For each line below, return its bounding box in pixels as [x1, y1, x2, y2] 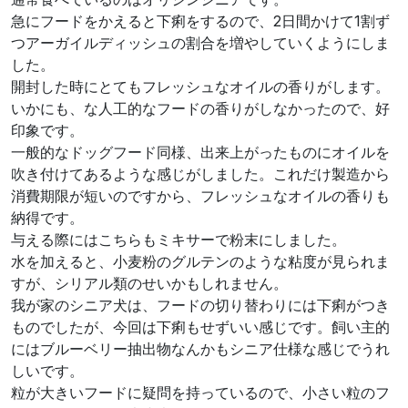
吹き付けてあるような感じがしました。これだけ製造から [11, 165, 390, 184]
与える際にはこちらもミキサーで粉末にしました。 [11, 230, 346, 250]
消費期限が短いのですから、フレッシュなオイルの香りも [11, 187, 390, 206]
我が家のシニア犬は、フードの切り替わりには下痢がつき [11, 296, 390, 315]
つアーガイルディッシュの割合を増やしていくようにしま [11, 34, 390, 53]
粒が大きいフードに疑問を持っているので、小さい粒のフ [11, 383, 390, 403]
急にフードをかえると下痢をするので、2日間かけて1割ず [11, 12, 390, 31]
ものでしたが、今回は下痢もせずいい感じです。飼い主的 [11, 318, 390, 337]
